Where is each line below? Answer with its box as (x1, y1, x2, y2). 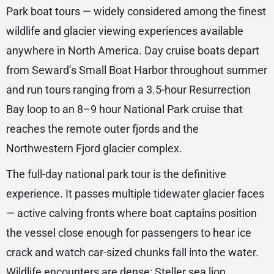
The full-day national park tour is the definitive (6, 168, 226, 181)
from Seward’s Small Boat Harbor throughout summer (6, 64, 267, 77)
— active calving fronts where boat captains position (6, 207, 257, 220)
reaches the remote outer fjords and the (6, 122, 199, 136)
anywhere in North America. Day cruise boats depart (6, 44, 259, 57)
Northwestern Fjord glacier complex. (6, 142, 182, 155)
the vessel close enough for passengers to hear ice (6, 226, 251, 240)
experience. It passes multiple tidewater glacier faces (6, 187, 264, 201)
